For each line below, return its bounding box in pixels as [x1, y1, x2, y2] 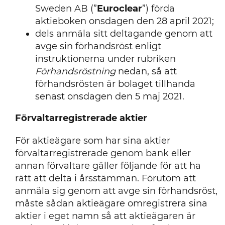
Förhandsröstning [35, 66, 116, 77]
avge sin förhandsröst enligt [35, 41, 161, 52]
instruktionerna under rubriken [35, 53, 176, 64]
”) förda [142, 3, 175, 14]
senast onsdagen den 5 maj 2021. [35, 91, 184, 102]
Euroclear [96, 3, 142, 14]
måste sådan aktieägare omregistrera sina [15, 198, 207, 209]
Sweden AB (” [35, 3, 97, 14]
